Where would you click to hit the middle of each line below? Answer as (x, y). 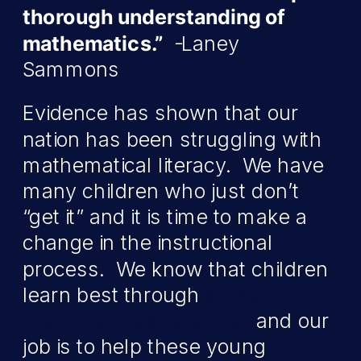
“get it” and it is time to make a (165, 217)
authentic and (270, 295)
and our (290, 321)
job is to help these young (145, 347)
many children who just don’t (161, 191)
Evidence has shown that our (161, 113)
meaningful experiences (137, 321)
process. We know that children (176, 269)
